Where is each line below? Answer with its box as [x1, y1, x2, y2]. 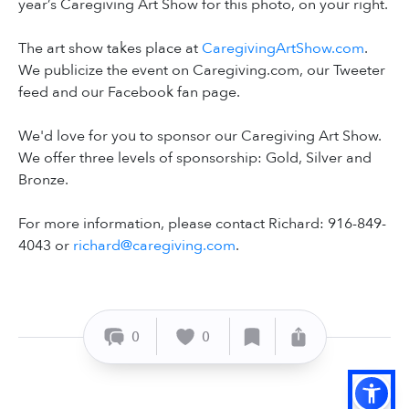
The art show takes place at [18, 37, 202, 58]
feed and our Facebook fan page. [18, 81, 240, 102]
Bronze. [18, 169, 68, 190]
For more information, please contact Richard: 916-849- [18, 213, 386, 234]
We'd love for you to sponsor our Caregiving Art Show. [18, 125, 382, 146]
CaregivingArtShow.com [202, 37, 364, 58]
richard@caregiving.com [73, 235, 236, 256]
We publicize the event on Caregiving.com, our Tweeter [18, 59, 385, 80]
